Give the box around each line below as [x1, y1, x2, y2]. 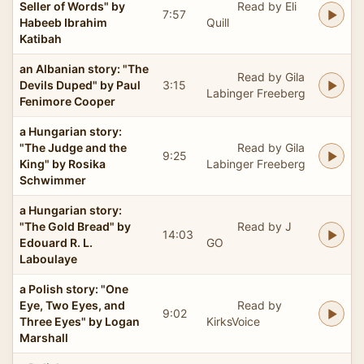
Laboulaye [19, 251, 77, 266]
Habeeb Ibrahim [19, 15, 107, 29]
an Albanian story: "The [19, 61, 149, 76]
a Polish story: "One [19, 281, 128, 296]
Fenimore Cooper [19, 93, 115, 108]
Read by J [236, 219, 292, 233]
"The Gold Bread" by [19, 219, 131, 233]
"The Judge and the [19, 140, 127, 154]
